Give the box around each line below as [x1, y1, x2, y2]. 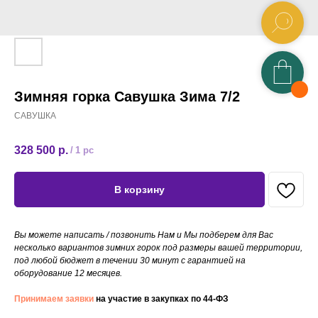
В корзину [114, 184, 165, 196]
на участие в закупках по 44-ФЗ [94, 294, 229, 305]
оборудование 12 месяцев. [14, 268, 122, 279]
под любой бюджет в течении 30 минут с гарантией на [14, 256, 246, 266]
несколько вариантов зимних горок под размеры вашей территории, [14, 243, 302, 253]
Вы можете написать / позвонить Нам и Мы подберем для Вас [14, 230, 273, 241]
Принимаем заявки [14, 294, 94, 305]
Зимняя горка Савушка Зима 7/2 [14, 89, 240, 104]
